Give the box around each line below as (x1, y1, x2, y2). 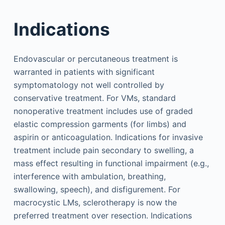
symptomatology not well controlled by (13, 80, 164, 90)
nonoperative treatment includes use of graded (13, 106, 193, 116)
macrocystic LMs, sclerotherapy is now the (13, 197, 177, 207)
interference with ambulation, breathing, (13, 171, 166, 181)
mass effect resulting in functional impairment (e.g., (13, 158, 209, 168)
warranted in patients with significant (13, 67, 155, 77)
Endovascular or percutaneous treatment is (13, 54, 178, 64)
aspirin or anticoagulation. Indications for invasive (13, 132, 203, 142)
